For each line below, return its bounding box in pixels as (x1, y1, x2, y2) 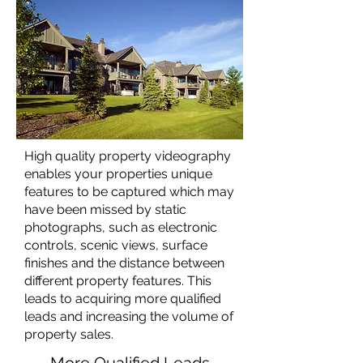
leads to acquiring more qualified (24, 291, 221, 306)
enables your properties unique (24, 166, 212, 181)
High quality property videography (24, 148, 231, 164)
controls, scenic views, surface (24, 237, 207, 253)
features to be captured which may (24, 184, 234, 199)
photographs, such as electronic (24, 220, 217, 235)
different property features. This (24, 273, 211, 288)
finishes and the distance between (24, 255, 224, 271)
